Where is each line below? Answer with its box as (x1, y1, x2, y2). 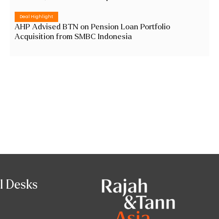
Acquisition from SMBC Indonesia (14, 32, 132, 41)
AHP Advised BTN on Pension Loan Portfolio (14, 22, 170, 31)
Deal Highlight (19, 14, 53, 20)
